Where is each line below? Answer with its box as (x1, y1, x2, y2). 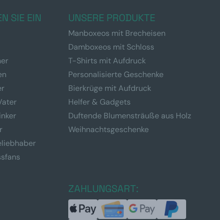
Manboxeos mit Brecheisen (68, 28, 165, 38)
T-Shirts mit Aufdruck (68, 55, 146, 66)
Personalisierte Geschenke (68, 69, 164, 80)
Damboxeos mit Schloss (68, 42, 154, 52)
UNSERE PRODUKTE (68, 11, 155, 24)
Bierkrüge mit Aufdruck (68, 83, 151, 93)
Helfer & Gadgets (68, 97, 131, 107)
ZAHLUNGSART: (68, 182, 138, 195)
